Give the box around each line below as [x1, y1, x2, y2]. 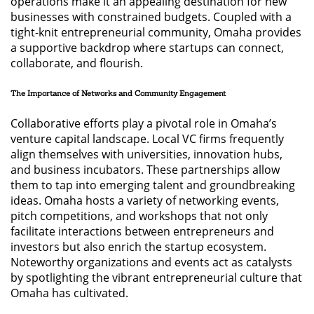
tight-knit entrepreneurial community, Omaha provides [11, 25, 301, 40]
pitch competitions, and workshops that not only [11, 207, 268, 224]
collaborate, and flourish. [11, 55, 143, 71]
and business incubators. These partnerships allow [11, 161, 280, 177]
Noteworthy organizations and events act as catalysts [11, 254, 292, 270]
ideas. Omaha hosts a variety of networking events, [11, 192, 279, 208]
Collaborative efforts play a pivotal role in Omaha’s [11, 115, 277, 131]
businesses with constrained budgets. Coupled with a [11, 9, 292, 25]
